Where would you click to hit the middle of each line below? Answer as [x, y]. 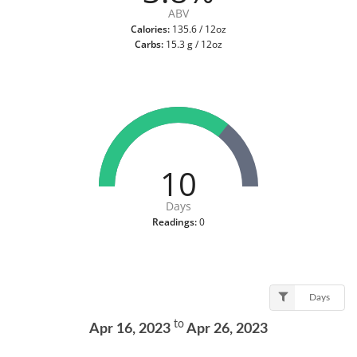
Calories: [150, 29]
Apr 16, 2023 [131, 329]
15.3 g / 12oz [193, 45]
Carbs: [149, 45]
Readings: [175, 222]
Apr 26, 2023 [226, 329]
